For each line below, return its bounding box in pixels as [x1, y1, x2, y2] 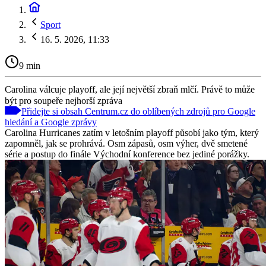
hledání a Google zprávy [5, 116, 97, 127]
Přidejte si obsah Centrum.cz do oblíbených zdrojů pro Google [21, 106, 255, 116]
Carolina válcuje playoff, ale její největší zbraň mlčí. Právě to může [5, 84, 255, 94]
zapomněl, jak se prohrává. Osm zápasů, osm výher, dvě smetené [5, 138, 248, 148]
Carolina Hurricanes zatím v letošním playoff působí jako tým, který [5, 127, 259, 138]
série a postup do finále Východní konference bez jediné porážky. [5, 148, 249, 159]
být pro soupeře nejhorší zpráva [5, 95, 122, 106]
